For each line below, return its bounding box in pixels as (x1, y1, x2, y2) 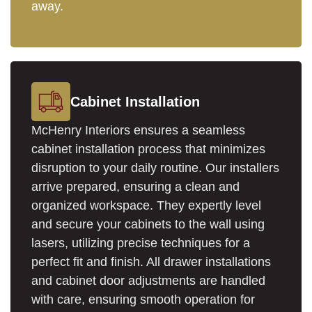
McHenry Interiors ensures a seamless (31, 123, 245, 137)
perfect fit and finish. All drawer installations (31, 254, 271, 269)
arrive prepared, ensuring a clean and (31, 179, 240, 194)
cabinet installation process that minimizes (31, 141, 265, 156)
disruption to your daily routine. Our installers (31, 160, 279, 175)
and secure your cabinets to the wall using (31, 217, 265, 231)
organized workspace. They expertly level (31, 198, 261, 212)
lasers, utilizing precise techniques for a (31, 235, 250, 250)
